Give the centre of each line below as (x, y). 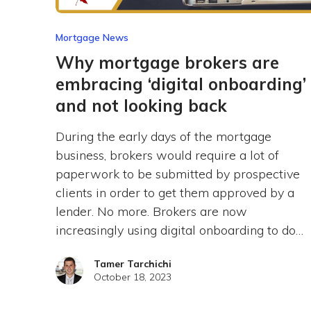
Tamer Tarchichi (132, 264)
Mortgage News (92, 38)
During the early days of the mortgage (163, 137)
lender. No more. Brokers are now (151, 212)
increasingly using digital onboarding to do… (179, 230)
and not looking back (141, 106)
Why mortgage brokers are (167, 63)
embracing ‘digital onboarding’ (180, 84)
